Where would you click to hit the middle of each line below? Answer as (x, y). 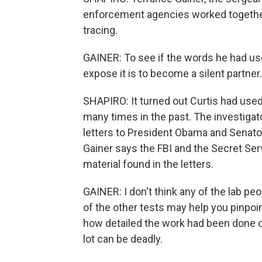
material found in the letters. (148, 164)
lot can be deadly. (123, 239)
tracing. (100, 30)
